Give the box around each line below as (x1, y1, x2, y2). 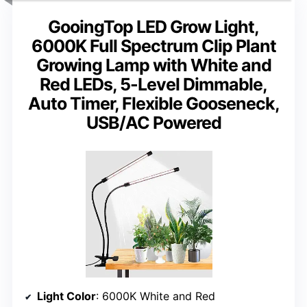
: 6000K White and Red (96, 289, 215, 304)
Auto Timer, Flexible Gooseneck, (27, 93, 280, 114)
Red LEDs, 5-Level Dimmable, (40, 74, 267, 95)
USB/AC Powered (86, 112, 221, 134)
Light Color (37, 289, 96, 304)
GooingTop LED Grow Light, (48, 16, 259, 38)
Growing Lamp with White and (36, 55, 271, 76)
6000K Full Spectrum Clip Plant (31, 36, 276, 57)
